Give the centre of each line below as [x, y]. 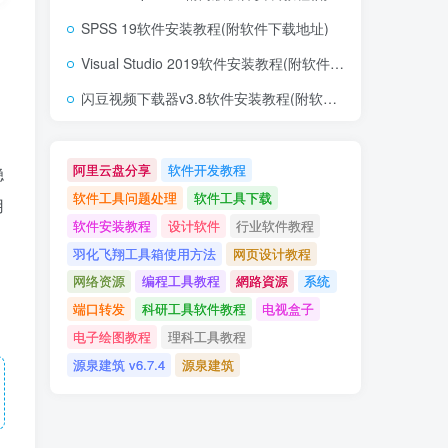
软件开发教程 [206, 169]
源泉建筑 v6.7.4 [119, 365]
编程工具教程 [180, 281]
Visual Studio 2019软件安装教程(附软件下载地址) [205, 63]
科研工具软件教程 [193, 309]
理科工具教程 [206, 337]
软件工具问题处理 [125, 197]
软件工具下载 [232, 197]
